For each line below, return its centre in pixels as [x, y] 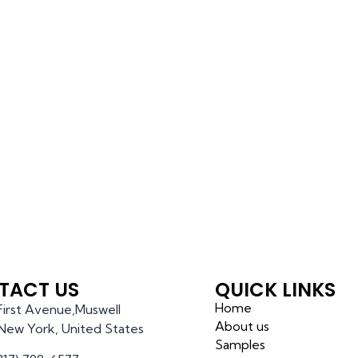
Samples [241, 344]
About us [243, 326]
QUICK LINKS [276, 289]
